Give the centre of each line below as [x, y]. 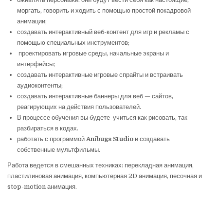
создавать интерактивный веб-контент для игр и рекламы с [103, 32]
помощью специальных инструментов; [73, 42]
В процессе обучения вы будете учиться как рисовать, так [102, 117]
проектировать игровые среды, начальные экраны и [93, 53]
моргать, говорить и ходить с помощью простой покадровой [104, 10]
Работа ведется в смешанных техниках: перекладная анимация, [100, 165]
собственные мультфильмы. [59, 149]
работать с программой [52, 139]
